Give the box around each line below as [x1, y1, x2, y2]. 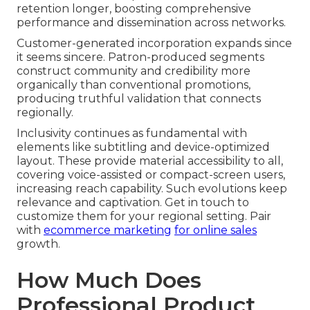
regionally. [17, 105, 73, 119]
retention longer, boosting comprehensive [17, 1, 251, 15]
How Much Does [17, 266, 201, 293]
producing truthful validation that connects [17, 91, 261, 105]
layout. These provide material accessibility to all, [17, 154, 283, 167]
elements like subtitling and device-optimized [17, 140, 270, 154]
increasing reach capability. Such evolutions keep [17, 181, 287, 195]
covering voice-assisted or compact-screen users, [17, 167, 285, 181]
